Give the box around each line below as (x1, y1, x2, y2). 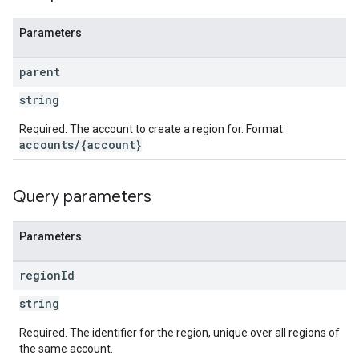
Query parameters (13, 187, 151, 207)
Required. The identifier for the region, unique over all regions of (19, 326, 340, 339)
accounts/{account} (19, 137, 142, 152)
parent (19, 64, 60, 79)
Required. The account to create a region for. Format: (19, 123, 285, 135)
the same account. (19, 342, 113, 355)
